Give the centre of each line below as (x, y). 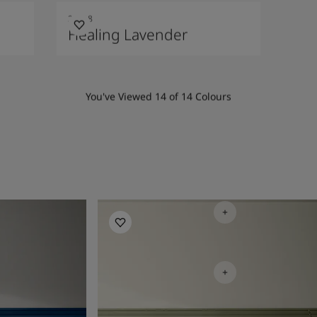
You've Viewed (120, 94)
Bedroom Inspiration (152, 207)
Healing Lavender (128, 34)
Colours (212, 94)
